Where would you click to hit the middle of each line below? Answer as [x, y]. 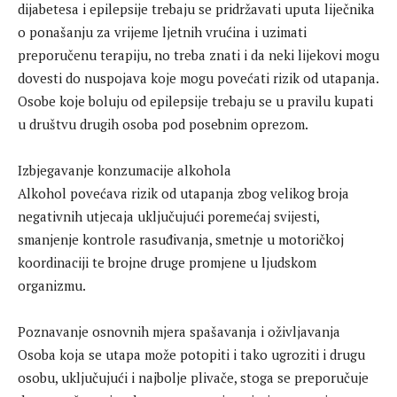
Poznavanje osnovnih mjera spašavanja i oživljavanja [179, 331]
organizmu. [52, 285]
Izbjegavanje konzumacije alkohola [125, 170]
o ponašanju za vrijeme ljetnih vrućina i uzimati [162, 31]
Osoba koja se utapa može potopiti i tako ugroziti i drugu [191, 354]
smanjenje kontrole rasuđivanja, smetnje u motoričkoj [181, 239]
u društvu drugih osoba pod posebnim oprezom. [163, 124]
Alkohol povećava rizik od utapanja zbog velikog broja [183, 193]
